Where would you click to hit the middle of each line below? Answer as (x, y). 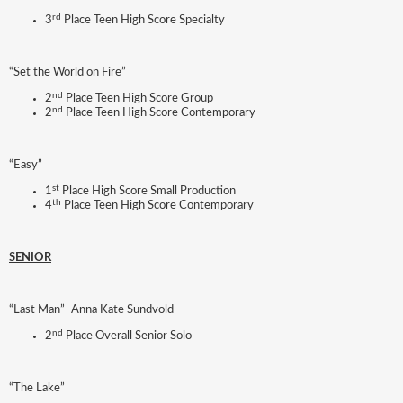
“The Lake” (37, 389)
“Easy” (26, 166)
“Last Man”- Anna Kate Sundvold (91, 310)
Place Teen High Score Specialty (143, 21)
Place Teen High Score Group (138, 99)
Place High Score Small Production (148, 192)
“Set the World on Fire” (67, 73)
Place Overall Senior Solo (127, 336)
